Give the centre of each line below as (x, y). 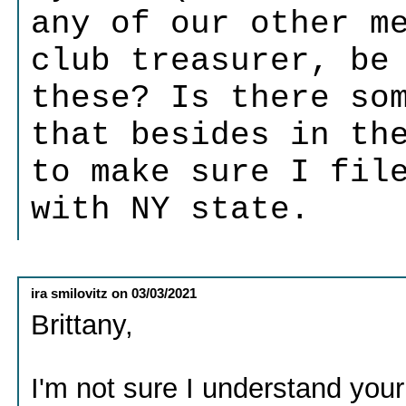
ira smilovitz (70, 293)
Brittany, (82, 324)
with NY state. (171, 210)
